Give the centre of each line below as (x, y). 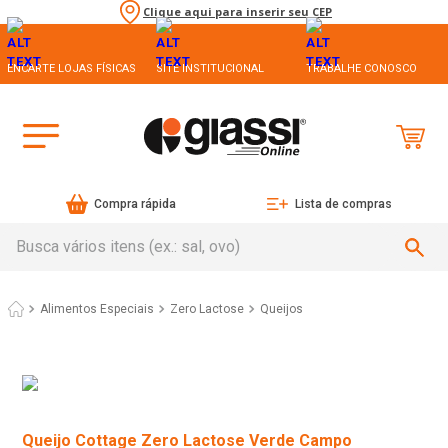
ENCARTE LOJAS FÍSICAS (71, 68)
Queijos (281, 309)
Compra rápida (135, 204)
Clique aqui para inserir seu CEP (237, 12)
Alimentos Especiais (97, 309)
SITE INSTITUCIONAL (210, 68)
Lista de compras (343, 204)
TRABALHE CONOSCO (361, 68)
